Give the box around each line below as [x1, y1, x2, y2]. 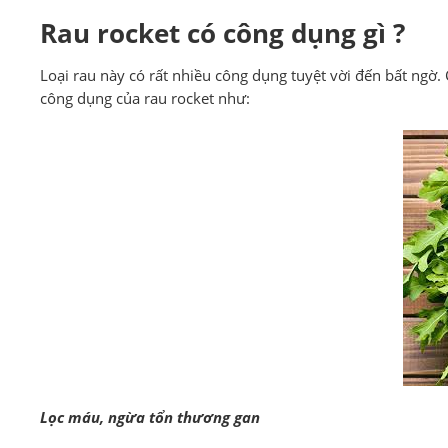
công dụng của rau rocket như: [40, 89, 250, 109]
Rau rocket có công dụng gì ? [40, 15, 405, 52]
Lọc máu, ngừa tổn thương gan [40, 408, 260, 428]
